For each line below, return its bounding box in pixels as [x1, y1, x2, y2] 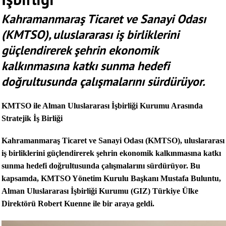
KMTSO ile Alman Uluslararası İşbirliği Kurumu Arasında [2, 101, 203, 110]
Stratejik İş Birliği [2, 114, 65, 123]
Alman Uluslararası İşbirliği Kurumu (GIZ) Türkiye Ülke [2, 186, 198, 195]
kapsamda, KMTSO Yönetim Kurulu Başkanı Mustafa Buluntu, [2, 174, 221, 183]
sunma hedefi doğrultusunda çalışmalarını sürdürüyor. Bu [2, 161, 200, 170]
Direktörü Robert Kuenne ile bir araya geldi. [2, 199, 156, 208]
